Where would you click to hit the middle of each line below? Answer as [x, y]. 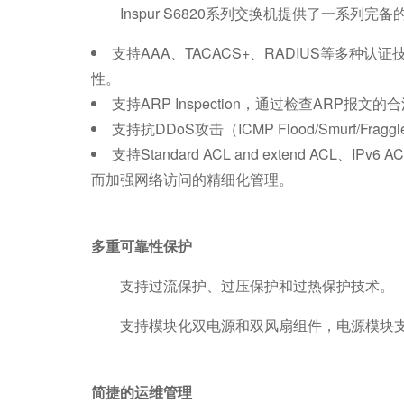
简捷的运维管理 [141, 392]
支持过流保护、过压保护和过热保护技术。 [257, 285]
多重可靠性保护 [141, 246]
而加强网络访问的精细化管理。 [192, 179]
